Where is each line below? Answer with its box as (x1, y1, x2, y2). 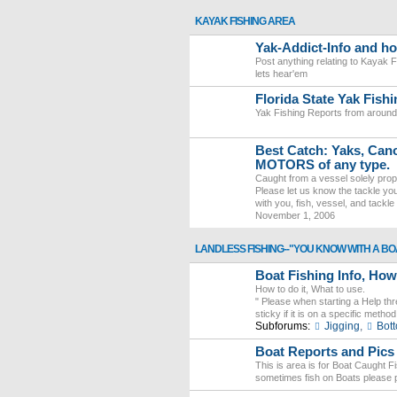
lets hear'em (255, 68, 307, 79)
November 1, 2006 (255, 210, 335, 221)
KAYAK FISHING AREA (195, 15, 295, 27)
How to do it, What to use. (255, 284, 365, 294)
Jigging (323, 320, 360, 332)
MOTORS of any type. (255, 158, 390, 172)
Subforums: (255, 320, 310, 332)
